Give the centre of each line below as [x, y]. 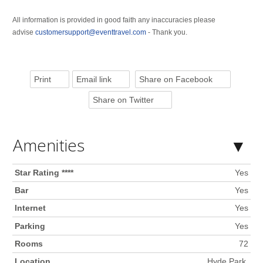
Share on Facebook [176, 80]
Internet [31, 208]
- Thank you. [166, 32]
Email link [94, 80]
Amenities [48, 145]
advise [23, 32]
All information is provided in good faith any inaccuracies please [114, 20]
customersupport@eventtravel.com [90, 32]
